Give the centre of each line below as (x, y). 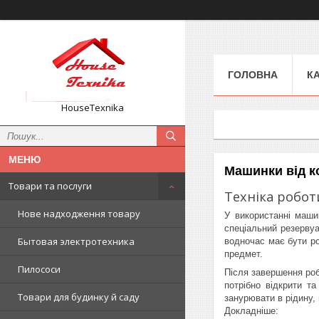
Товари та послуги (50, 186)
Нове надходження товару (79, 214)
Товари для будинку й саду (79, 297)
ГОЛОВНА (253, 74)
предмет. (244, 253)
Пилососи (39, 269)
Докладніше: (253, 310)
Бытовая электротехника (76, 241)
